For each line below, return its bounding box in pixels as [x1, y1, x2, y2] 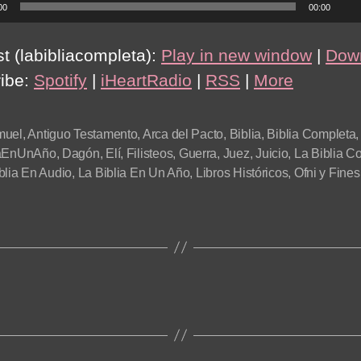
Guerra [178, 146, 218, 160]
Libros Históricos [195, 165, 288, 180]
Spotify [34, 70, 87, 89]
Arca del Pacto [142, 127, 224, 141]
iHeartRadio [101, 70, 192, 89]
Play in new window [161, 45, 312, 64]
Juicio [255, 146, 288, 160]
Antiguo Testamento [27, 127, 138, 141]
